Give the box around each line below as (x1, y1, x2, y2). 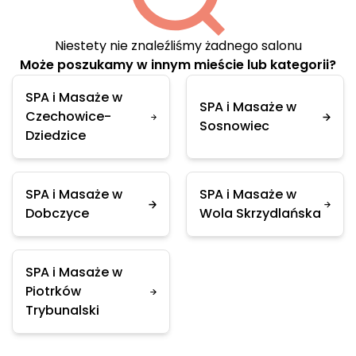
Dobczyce (25, 204, 89, 222)
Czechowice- (25, 107, 111, 126)
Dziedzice (25, 126, 86, 145)
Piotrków (25, 282, 81, 300)
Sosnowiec (199, 117, 269, 135)
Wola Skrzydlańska (199, 204, 321, 222)
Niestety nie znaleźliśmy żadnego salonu (54, 37, 302, 55)
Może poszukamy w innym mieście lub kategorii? (20, 56, 336, 74)
